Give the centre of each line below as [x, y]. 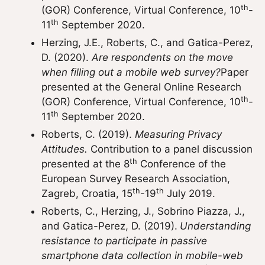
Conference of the [182, 164]
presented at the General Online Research [141, 87]
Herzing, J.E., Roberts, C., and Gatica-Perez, [147, 43]
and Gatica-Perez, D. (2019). [109, 226]
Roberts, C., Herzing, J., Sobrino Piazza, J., [143, 211]
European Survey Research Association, [136, 179]
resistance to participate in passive [124, 241]
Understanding [215, 226]
